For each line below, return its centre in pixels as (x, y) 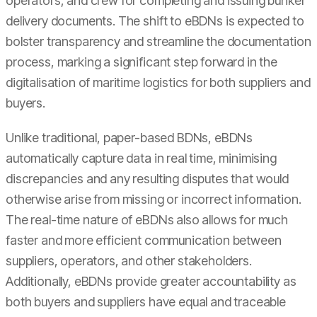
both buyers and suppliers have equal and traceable (146, 302)
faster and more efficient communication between (144, 240)
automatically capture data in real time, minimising (141, 158)
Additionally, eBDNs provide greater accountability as (151, 281)
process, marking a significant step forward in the (142, 62)
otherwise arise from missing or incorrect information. (154, 199)
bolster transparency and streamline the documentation (158, 41)
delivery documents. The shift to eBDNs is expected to (155, 21)
